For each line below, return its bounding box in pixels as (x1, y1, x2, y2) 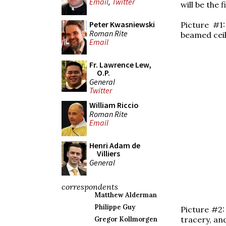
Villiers (97, 148, 120, 158)
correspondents (62, 182, 118, 192)
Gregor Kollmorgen (94, 215, 157, 223)
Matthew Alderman (94, 191, 157, 199)
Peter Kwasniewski (89, 19, 155, 29)
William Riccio (89, 100, 139, 110)
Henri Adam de (89, 140, 140, 150)
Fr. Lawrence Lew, (89, 60, 151, 70)
